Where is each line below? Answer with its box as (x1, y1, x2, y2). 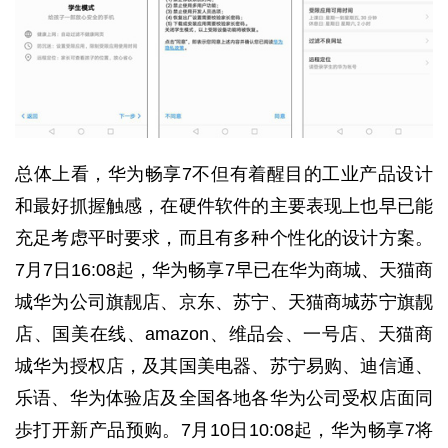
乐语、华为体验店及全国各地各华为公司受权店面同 (15, 387, 433, 408)
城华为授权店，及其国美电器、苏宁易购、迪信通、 (15, 355, 433, 376)
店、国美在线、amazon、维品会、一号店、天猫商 (15, 323, 433, 344)
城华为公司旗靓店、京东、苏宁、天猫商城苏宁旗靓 (15, 291, 433, 312)
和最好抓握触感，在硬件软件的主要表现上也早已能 (15, 195, 433, 216)
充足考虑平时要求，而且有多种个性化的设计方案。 (15, 227, 433, 248)
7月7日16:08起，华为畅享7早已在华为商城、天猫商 (15, 259, 433, 280)
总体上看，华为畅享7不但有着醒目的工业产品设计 (15, 163, 433, 184)
